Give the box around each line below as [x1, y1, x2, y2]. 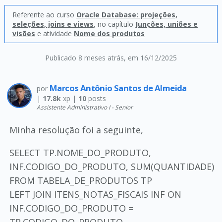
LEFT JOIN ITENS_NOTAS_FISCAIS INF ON [9, 188, 181, 200]
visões [12, 29, 35, 38]
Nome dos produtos [73, 29, 145, 38]
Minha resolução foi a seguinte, [9, 124, 143, 136]
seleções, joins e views [12, 19, 94, 29]
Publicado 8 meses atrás [45, 53, 124, 62]
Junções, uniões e [135, 19, 198, 29]
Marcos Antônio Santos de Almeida [49, 82, 187, 94]
